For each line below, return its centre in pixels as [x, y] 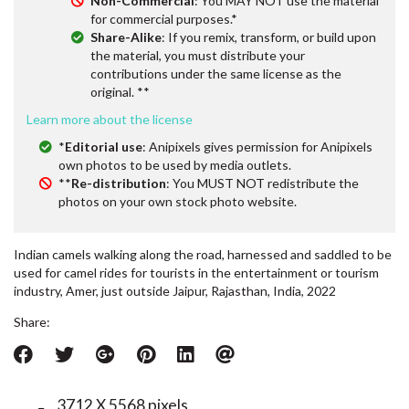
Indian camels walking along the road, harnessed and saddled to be [203, 254]
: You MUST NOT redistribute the [262, 183]
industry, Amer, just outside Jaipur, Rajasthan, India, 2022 [175, 290]
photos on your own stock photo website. [178, 201]
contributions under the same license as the [216, 73]
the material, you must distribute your [198, 55]
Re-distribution [119, 183]
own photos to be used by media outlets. [175, 164]
